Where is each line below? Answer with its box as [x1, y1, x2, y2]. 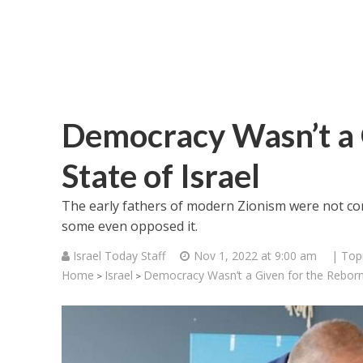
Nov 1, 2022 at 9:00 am [193, 248, 317, 263]
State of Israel [61, 156, 260, 195]
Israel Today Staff [72, 248, 165, 263]
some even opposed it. [61, 217, 198, 235]
